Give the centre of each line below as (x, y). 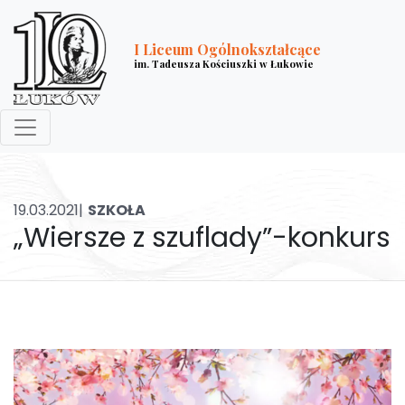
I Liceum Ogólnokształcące (227, 49)
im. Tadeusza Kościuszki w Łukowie (224, 63)
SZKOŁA (117, 210)
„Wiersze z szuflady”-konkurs (202, 237)
